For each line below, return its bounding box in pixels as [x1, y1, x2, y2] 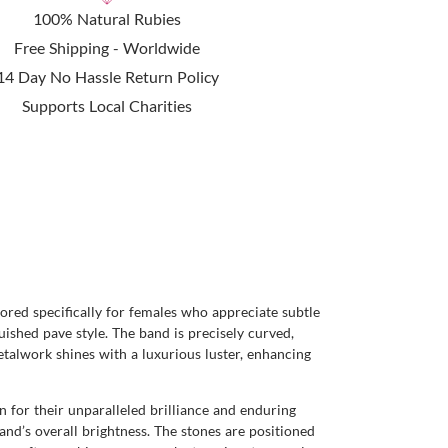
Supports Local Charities [22, 96, 193, 116]
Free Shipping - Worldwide [14, 38, 201, 58]
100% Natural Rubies [33, 9, 182, 29]
